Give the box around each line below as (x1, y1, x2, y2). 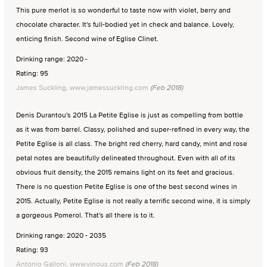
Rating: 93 (16, 244, 48, 255)
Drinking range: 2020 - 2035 (16, 230, 106, 241)
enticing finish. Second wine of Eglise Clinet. (16, 33, 159, 44)
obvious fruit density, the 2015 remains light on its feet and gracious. (16, 167, 234, 178)
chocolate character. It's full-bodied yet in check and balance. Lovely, (16, 19, 234, 30)
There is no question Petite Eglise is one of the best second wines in (16, 181, 237, 192)
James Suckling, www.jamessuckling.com (16, 82, 148, 93)
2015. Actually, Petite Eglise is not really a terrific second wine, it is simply (16, 195, 250, 206)
